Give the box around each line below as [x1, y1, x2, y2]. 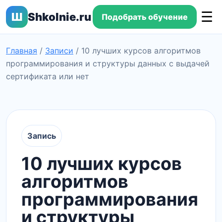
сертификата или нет [6, 71, 89, 81]
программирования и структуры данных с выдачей [6, 58, 210, 68]
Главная [6, 46, 37, 55]
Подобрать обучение [101, 12, 188, 22]
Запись [27, 131, 56, 141]
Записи [45, 46, 73, 55]
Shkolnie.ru [28, 10, 91, 23]
